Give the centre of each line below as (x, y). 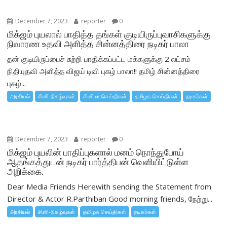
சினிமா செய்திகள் (105, 96)
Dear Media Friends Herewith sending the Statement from (109, 187)
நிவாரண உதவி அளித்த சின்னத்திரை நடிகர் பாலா (98, 44)
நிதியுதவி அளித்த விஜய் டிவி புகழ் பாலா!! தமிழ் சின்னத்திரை (104, 71)
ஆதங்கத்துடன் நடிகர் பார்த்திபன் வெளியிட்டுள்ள (98, 162)
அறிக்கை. (26, 172)
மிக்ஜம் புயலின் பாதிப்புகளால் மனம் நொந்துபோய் (96, 153)
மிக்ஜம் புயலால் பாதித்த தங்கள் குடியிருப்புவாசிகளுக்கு (109, 34)
